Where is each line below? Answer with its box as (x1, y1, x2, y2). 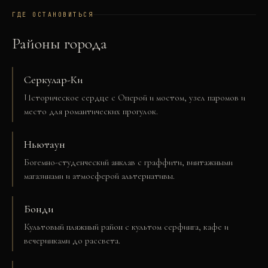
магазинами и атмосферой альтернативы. (24, 170, 175, 181)
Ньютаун (24, 138, 65, 151)
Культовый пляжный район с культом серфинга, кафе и (24, 221, 229, 232)
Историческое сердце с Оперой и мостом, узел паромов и (24, 92, 245, 103)
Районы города (12, 34, 107, 53)
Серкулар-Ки (24, 73, 83, 86)
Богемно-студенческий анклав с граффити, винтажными (24, 157, 233, 167)
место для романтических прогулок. (24, 106, 158, 117)
